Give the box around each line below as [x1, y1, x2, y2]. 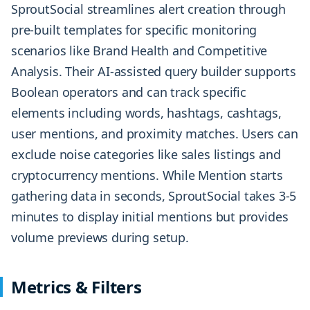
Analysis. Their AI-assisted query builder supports [11, 63, 297, 80]
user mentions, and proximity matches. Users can [11, 125, 298, 143]
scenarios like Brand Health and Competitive [11, 42, 268, 60]
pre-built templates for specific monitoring [11, 21, 257, 39]
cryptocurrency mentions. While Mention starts [11, 167, 283, 184]
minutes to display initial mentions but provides [11, 208, 289, 226]
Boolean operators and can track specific [11, 84, 246, 101]
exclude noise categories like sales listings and [11, 146, 281, 163]
